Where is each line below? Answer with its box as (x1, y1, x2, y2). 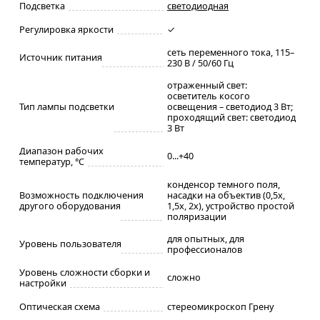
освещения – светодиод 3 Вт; (167, 99, 293, 113)
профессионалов (167, 242, 242, 256)
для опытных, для (167, 231, 244, 245)
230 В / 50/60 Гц (167, 56, 234, 69)
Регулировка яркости (19, 22, 114, 36)
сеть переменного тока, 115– (167, 45, 294, 59)
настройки (19, 276, 66, 289)
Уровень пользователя (19, 236, 121, 250)
